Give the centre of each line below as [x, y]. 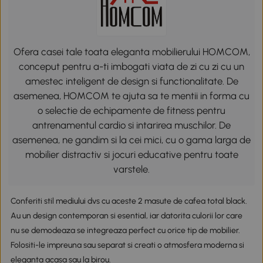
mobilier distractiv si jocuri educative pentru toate [131, 155]
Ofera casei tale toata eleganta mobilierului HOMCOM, [131, 52]
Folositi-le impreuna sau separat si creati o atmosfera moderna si [127, 245]
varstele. [131, 169]
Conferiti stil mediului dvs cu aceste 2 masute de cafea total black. [129, 201]
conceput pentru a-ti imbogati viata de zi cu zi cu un [131, 67]
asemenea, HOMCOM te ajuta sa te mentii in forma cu [131, 96]
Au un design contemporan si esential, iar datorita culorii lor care [126, 215]
